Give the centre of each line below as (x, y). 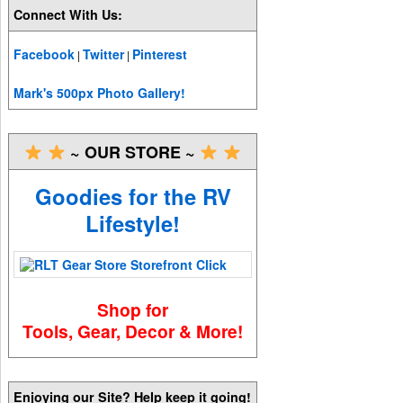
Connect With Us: (68, 15)
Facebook (45, 54)
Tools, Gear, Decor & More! (133, 331)
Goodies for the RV (133, 196)
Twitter (104, 54)
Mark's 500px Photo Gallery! (100, 93)
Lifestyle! (133, 223)
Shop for (133, 309)
